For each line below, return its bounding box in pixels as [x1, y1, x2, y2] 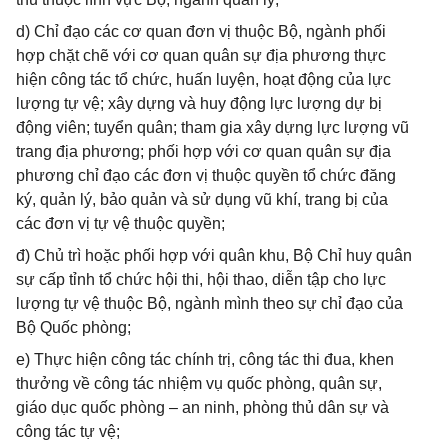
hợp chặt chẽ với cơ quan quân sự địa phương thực [16, 47, 386, 64]
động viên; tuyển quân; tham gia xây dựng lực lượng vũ [16, 119, 409, 136]
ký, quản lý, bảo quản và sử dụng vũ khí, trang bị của [16, 191, 388, 208]
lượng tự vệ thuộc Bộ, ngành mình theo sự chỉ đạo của [16, 295, 403, 312]
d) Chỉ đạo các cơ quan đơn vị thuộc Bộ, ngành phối [16, 23, 386, 40]
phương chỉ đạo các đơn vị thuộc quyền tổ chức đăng [16, 167, 396, 184]
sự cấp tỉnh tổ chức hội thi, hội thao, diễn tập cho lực [16, 271, 386, 288]
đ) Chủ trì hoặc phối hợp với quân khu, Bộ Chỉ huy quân [16, 247, 412, 264]
